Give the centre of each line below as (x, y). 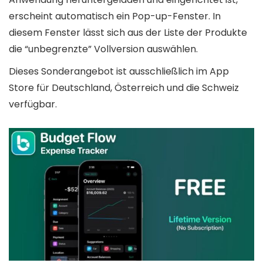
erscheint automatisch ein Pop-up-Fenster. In (115, 16)
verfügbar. (33, 104)
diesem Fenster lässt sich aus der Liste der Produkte (128, 33)
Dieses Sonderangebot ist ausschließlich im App (119, 72)
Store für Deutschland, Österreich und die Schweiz (124, 88)
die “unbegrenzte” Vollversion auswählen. (103, 49)
